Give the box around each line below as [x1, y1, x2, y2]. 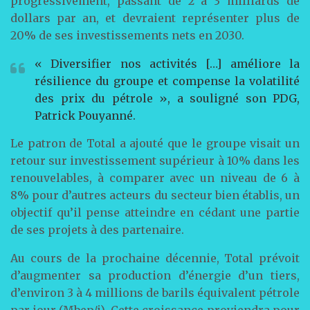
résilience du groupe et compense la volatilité [35, 74, 300, 88]
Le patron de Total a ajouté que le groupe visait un [10, 136, 300, 150]
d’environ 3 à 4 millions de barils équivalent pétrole [10, 286, 300, 300]
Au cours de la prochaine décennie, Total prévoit [10, 251, 300, 265]
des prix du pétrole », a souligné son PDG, [35, 91, 300, 105]
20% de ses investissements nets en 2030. [10, 28, 244, 42]
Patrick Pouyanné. [35, 109, 136, 122]
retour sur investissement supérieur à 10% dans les [10, 154, 300, 167]
